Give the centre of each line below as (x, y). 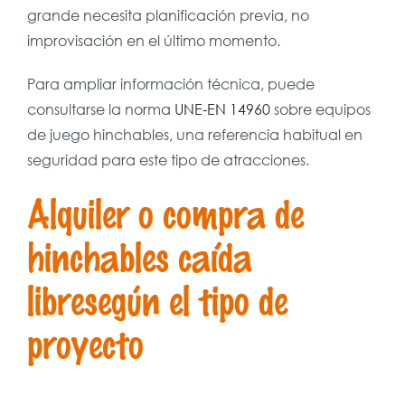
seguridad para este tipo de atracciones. (168, 160)
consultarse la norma (100, 109)
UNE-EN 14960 (222, 109)
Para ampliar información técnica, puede (170, 84)
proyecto (85, 343)
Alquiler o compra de (165, 212)
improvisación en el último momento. (153, 41)
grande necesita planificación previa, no (168, 15)
